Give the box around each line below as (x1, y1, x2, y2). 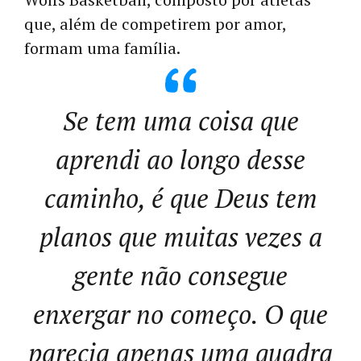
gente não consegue (73, 259, 288, 293)
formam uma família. (24, 37, 180, 60)
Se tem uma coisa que (62, 104, 299, 139)
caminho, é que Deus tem (44, 181, 317, 216)
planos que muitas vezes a (39, 220, 322, 255)
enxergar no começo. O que (33, 297, 328, 332)
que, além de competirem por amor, (24, 13, 286, 35)
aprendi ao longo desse (56, 143, 305, 177)
